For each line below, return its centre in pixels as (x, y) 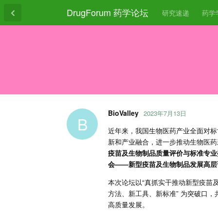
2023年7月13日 (165, 113)
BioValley (123, 113)
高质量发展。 (128, 204)
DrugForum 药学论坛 (108, 12)
